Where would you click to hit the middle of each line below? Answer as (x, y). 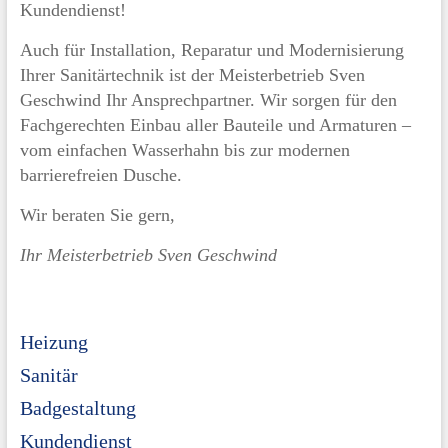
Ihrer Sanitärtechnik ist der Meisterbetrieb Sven (192, 74)
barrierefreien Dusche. (100, 174)
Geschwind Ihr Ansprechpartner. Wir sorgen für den (208, 99)
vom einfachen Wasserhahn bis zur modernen (184, 149)
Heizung (53, 341)
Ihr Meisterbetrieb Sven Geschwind (148, 254)
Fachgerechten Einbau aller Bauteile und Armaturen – (215, 124)
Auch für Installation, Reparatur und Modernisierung (211, 49)
